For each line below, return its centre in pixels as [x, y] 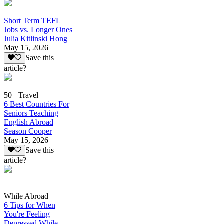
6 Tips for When [30, 205]
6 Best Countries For [37, 104]
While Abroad [26, 196]
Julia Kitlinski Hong [36, 39]
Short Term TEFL [32, 21]
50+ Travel [21, 95]
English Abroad [29, 122]
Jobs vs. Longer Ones [38, 30]
